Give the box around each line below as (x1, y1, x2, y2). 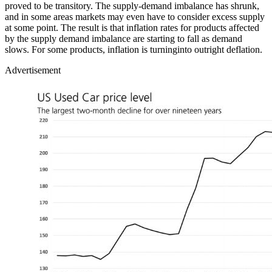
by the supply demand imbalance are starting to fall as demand (5, 33, 242, 44)
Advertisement (5, 64, 61, 75)
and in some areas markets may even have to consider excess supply (5, 11, 265, 22)
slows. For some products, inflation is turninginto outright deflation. (5, 44, 262, 55)
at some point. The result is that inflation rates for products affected (5, 22, 259, 33)
